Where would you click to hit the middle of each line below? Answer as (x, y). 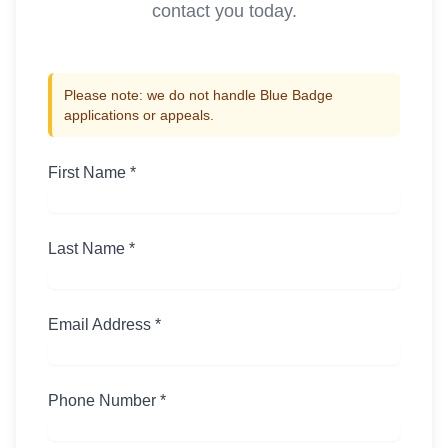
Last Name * (91, 248)
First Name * (92, 172)
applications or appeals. (139, 115)
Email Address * (104, 324)
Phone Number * (107, 400)
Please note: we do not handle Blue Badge (198, 95)
